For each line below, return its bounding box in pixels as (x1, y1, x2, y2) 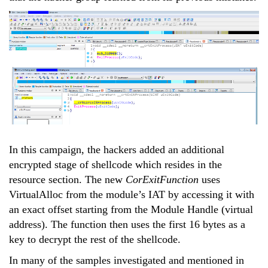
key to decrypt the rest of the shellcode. (9, 233, 181, 245)
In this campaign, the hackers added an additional (9, 143, 224, 156)
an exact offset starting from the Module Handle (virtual (9, 203, 253, 215)
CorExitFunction (126, 173, 199, 185)
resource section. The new (9, 173, 126, 185)
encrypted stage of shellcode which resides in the (9, 158, 222, 170)
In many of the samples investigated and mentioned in (9, 254, 244, 266)
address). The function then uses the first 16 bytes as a (9, 218, 245, 230)
